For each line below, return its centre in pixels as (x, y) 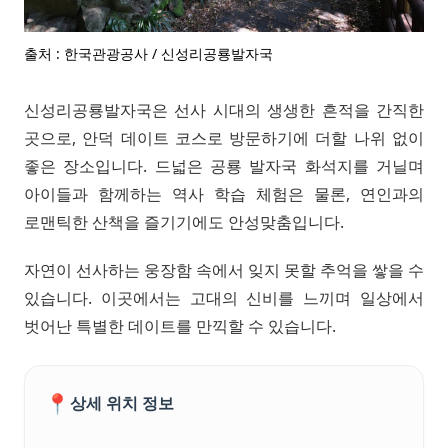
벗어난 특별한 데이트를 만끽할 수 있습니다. (180, 325)
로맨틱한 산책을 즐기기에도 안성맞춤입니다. (184, 221)
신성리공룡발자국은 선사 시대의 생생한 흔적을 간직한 (224, 109)
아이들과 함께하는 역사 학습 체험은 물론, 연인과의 (224, 193)
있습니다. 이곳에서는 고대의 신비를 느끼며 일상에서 (224, 297)
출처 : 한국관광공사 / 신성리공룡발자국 (148, 53)
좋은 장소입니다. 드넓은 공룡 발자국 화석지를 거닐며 (224, 165)
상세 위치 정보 (122, 403)
